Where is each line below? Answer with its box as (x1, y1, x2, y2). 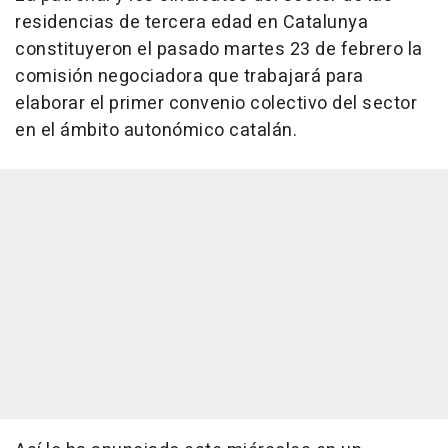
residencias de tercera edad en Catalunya (15, 9, 368, 37)
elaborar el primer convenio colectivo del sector (15, 90, 417, 118)
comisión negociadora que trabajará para (15, 63, 364, 91)
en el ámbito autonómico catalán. (15, 117, 297, 145)
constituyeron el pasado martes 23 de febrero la (15, 36, 423, 64)
